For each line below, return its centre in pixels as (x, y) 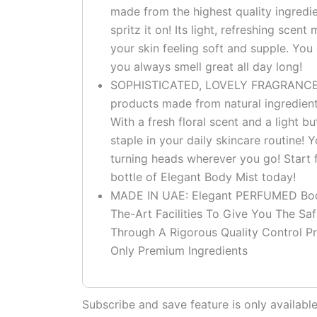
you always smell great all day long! (206, 66)
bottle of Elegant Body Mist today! (203, 177)
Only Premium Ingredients (179, 250)
